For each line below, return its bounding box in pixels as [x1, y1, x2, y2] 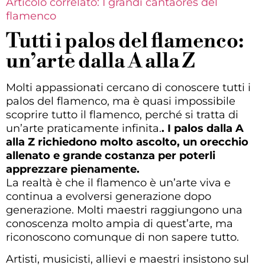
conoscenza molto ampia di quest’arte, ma [6, 216, 233, 230]
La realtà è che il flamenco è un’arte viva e [6, 176, 231, 189]
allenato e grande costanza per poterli [6, 148, 215, 162]
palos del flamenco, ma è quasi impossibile [6, 94, 235, 108]
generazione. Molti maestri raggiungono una [6, 203, 243, 216]
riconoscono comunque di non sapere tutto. [6, 230, 239, 244]
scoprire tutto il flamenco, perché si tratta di [6, 108, 238, 121]
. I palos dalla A [161, 121, 244, 135]
